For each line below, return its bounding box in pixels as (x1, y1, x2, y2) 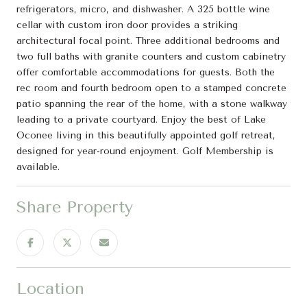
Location (16, 278, 84, 298)
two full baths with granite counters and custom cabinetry (16, 50, 286, 62)
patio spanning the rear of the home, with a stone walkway (16, 97, 287, 110)
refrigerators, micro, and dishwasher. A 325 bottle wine (16, 3, 270, 15)
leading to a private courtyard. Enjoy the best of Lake (16, 113, 266, 125)
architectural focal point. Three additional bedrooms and (16, 34, 280, 47)
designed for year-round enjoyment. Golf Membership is (16, 145, 273, 157)
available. (16, 160, 60, 173)
